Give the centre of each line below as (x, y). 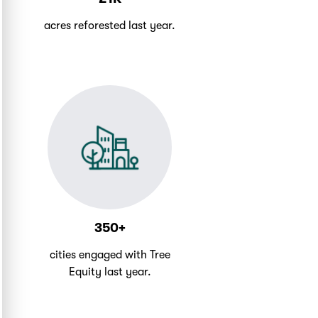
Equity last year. (110, 272)
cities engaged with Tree (110, 255)
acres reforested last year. (110, 26)
